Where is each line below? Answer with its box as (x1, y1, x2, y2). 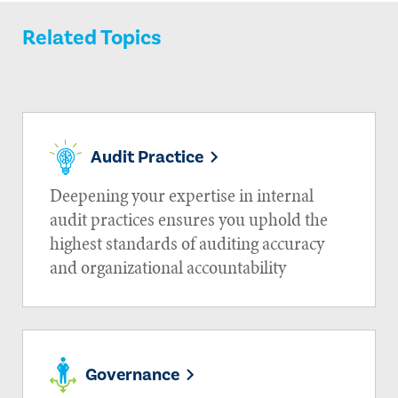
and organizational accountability (50, 253, 286, 281)
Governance (85, 362, 180, 386)
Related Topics (22, 23, 162, 52)
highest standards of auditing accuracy (50, 229, 324, 257)
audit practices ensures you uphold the (50, 205, 328, 233)
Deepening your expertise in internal (50, 181, 314, 209)
